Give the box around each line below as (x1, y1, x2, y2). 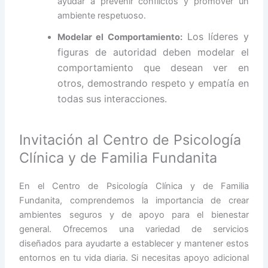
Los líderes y (182, 30, 249, 42)
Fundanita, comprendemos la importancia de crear (19, 195, 249, 206)
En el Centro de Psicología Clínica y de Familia (19, 181, 249, 192)
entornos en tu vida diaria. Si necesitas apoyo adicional (19, 252, 249, 264)
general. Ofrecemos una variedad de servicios (19, 224, 249, 235)
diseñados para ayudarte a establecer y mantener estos (19, 238, 249, 249)
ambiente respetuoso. (57, 10, 147, 21)
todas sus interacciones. (57, 92, 167, 105)
